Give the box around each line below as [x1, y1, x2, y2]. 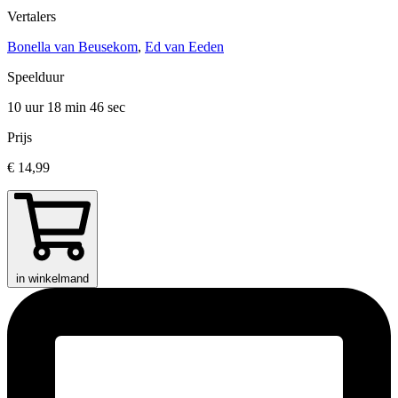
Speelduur [7, 68, 64, 84]
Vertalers [7, 8, 56, 24]
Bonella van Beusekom [7, 38, 138, 54]
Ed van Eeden [145, 38, 224, 54]
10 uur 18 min [7, 99, 90, 115]
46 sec [90, 99, 125, 115]
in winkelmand [16, 271, 89, 285]
